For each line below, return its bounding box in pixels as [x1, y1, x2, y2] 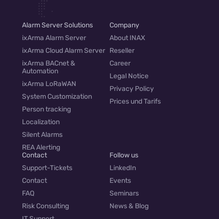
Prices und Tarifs [109, 97, 161, 106]
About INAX [109, 34, 145, 43]
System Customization [22, 92, 92, 101]
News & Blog [109, 202, 149, 211]
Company [109, 21, 139, 30]
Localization [22, 118, 60, 127]
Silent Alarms [22, 131, 63, 139]
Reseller [109, 46, 134, 55]
